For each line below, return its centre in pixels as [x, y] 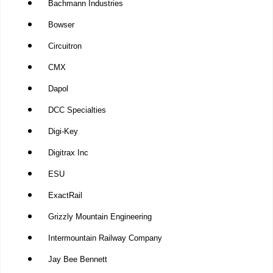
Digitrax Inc [68, 153]
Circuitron [65, 46]
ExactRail [65, 196]
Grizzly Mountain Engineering [100, 217]
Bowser [61, 25]
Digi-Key [63, 132]
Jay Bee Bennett [77, 260]
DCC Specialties [77, 110]
